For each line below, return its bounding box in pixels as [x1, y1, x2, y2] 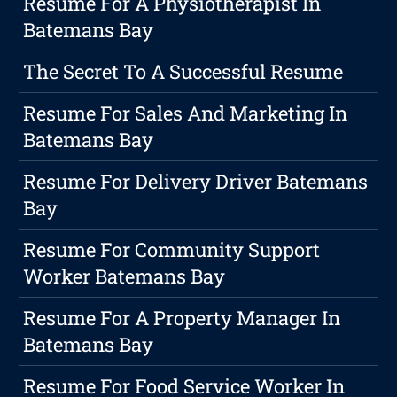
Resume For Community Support [23, 237, 321, 263]
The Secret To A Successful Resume [23, 58, 344, 85]
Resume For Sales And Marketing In [23, 100, 348, 127]
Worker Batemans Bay [23, 263, 226, 290]
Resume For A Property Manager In [23, 305, 341, 331]
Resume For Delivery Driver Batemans [23, 168, 369, 195]
